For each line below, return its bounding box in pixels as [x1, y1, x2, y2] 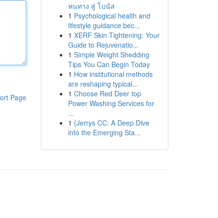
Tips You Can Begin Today [68, 59, 150, 69]
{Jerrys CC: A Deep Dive [73, 118, 149, 127]
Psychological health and [73, 11, 150, 20]
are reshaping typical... [68, 79, 138, 89]
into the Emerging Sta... [68, 127, 141, 137]
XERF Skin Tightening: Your [73, 30, 160, 40]
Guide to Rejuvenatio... [68, 40, 139, 50]
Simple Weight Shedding [73, 50, 149, 59]
